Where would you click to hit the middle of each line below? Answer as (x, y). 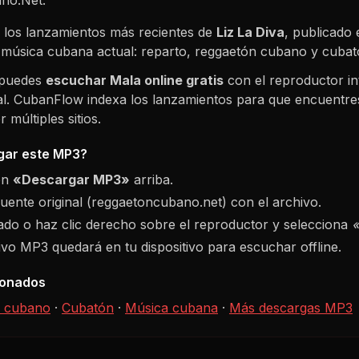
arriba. (151, 179)
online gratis (182, 80)
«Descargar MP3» (71, 179)
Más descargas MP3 (291, 307)
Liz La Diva (250, 32)
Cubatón (88, 307)
